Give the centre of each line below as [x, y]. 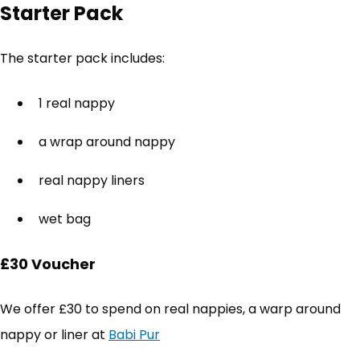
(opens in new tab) [220, 335]
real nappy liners [92, 180]
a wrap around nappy [107, 142]
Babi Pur [134, 335]
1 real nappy [77, 103]
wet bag [65, 219]
